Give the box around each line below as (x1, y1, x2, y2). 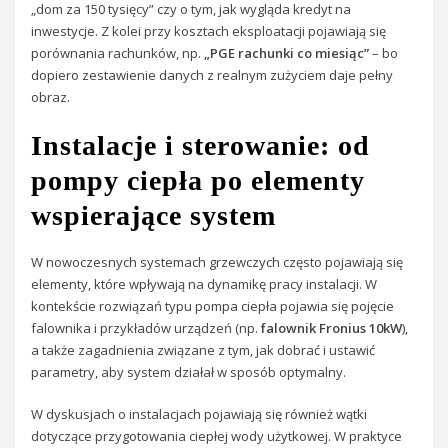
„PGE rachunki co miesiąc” (204, 43, 370, 62)
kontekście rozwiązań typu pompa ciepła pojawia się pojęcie (31, 297, 395, 316)
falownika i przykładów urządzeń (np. (31, 319, 262, 338)
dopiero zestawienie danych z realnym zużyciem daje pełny (31, 65, 394, 84)
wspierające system (31, 199, 277, 231)
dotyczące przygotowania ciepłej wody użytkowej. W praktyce (31, 427, 403, 446)
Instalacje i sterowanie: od (31, 129, 371, 161)
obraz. (31, 87, 71, 106)
